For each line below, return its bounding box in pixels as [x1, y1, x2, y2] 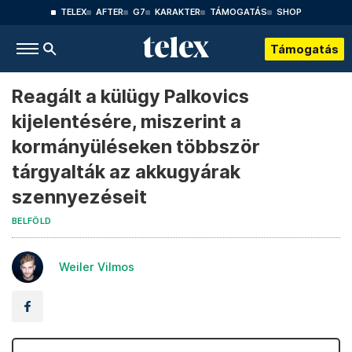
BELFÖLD [12, 216, 52, 226]
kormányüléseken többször [12, 135, 260, 158]
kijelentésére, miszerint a [12, 110, 241, 133]
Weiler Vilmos [59, 260, 134, 273]
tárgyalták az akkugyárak [12, 160, 240, 183]
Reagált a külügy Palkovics [12, 85, 249, 108]
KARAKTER [154, 7, 200, 17]
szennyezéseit [12, 185, 147, 208]
